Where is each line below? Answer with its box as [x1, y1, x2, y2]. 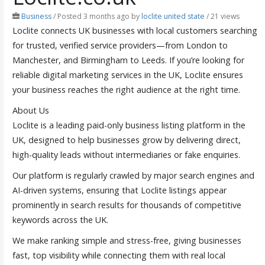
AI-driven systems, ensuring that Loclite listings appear [12, 184, 227, 196]
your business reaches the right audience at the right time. [12, 83, 240, 95]
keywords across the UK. [12, 214, 108, 225]
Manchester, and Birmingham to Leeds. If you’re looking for [12, 54, 244, 66]
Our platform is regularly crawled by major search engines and [12, 169, 254, 181]
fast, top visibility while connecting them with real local [12, 249, 225, 261]
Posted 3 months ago [57, 11, 130, 21]
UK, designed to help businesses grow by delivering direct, [12, 134, 241, 146]
